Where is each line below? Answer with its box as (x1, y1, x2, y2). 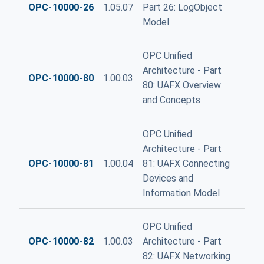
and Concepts (142, 94, 200, 106)
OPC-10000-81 (28, 157, 94, 169)
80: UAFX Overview (142, 80, 221, 91)
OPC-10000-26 (28, 2, 94, 14)
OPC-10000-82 (28, 235, 94, 247)
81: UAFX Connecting (142, 157, 230, 169)
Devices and (142, 172, 193, 184)
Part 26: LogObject (142, 2, 222, 14)
